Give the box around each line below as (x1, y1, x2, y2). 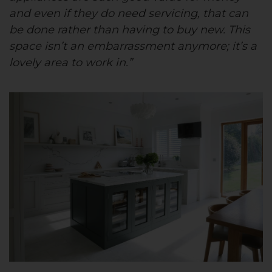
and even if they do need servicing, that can (9, 6, 248, 20)
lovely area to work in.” (9, 55, 132, 69)
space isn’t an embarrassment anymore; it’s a (9, 39, 257, 53)
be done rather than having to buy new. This (9, 22, 250, 36)
